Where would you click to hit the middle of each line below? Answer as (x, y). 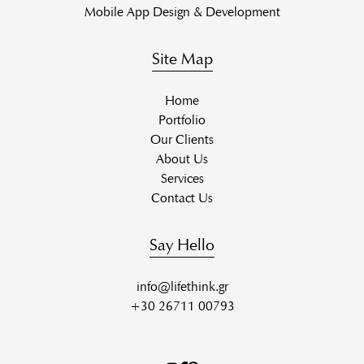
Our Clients (182, 140)
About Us (182, 159)
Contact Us (182, 198)
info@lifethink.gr (182, 287)
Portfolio (182, 120)
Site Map (182, 59)
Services (182, 179)
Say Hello (182, 245)
